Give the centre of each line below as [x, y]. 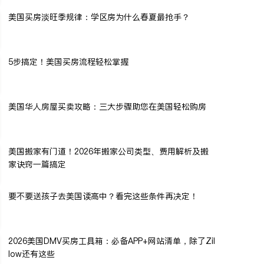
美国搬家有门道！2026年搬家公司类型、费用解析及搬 [108, 151]
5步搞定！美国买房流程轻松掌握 [68, 62]
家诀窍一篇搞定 [37, 164]
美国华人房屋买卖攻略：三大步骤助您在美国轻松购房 [107, 106]
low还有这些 [32, 254]
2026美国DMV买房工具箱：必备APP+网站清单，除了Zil [112, 241]
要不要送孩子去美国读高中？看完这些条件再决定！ [103, 196]
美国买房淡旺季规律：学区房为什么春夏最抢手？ [99, 17]
